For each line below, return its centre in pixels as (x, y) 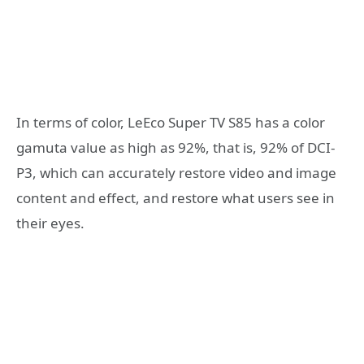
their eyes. (50, 223)
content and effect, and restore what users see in (175, 197)
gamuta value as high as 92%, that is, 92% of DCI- (175, 147)
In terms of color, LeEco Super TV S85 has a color (171, 122)
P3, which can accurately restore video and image (176, 172)
